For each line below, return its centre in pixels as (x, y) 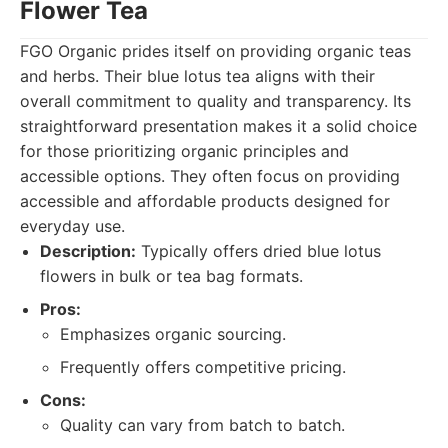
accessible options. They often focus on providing (210, 176)
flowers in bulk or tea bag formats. (171, 276)
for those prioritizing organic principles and (184, 151)
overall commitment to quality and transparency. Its (215, 101)
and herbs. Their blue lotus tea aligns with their (197, 76)
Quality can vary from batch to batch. (202, 425)
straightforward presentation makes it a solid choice (218, 126)
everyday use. (72, 226)
